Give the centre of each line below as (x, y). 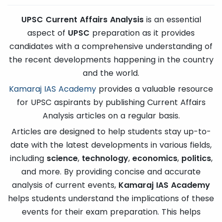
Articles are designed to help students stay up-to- (111, 131)
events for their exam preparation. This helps (111, 212)
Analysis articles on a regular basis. (111, 115)
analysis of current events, (65, 185)
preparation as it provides (142, 33)
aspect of (48, 33)
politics (196, 158)
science (62, 158)
